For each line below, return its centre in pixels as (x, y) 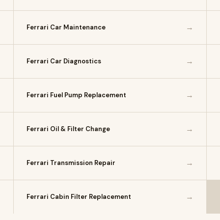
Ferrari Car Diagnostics (64, 61)
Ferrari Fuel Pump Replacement (77, 95)
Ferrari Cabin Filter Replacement (79, 197)
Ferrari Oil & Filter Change (69, 129)
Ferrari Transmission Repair (71, 163)
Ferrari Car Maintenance (66, 27)
